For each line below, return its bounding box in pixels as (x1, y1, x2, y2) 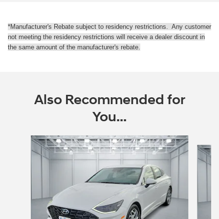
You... (92, 108, 127, 126)
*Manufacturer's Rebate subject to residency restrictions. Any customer (8, 22, 211, 30)
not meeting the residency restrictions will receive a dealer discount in (8, 33, 205, 41)
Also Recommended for (34, 91, 185, 109)
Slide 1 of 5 (7, 135, 39, 144)
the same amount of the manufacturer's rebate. (8, 43, 140, 51)
